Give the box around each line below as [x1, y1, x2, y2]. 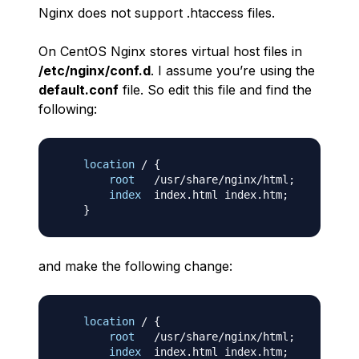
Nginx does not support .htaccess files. [38, 5, 275, 21]
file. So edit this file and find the [119, 82, 312, 98]
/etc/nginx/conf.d [38, 63, 151, 79]
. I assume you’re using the [151, 63, 315, 79]
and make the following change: [38, 258, 232, 274]
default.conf [38, 82, 119, 98]
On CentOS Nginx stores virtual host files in [38, 43, 302, 59]
